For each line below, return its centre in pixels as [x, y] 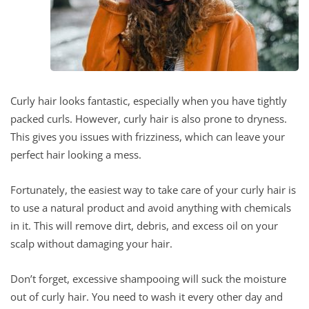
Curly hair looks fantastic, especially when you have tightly [149, 100]
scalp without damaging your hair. [91, 243]
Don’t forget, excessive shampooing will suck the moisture [148, 278]
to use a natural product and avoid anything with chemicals [151, 207]
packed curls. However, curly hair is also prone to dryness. [149, 118]
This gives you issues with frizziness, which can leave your [148, 136]
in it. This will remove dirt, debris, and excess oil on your [144, 225]
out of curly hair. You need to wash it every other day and [147, 296]
